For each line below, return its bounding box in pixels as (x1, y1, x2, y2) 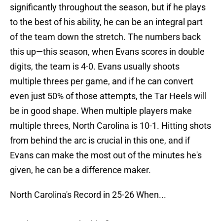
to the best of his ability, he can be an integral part (10, 17, 203, 28)
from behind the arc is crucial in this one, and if (10, 135, 190, 146)
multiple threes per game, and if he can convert (10, 76, 193, 87)
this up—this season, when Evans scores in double (10, 46, 205, 57)
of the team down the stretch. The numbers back (10, 32, 201, 42)
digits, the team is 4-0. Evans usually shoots (10, 61, 180, 72)
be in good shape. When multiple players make (10, 106, 192, 116)
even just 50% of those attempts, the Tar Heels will (10, 91, 207, 102)
